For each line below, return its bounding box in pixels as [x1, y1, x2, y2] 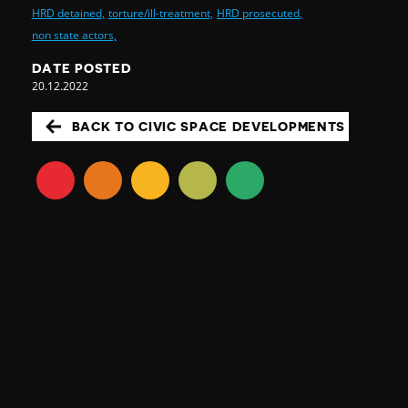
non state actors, [31, 27, 117, 44]
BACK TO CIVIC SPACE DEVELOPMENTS [71, 120, 346, 134]
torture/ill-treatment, [107, 5, 214, 22]
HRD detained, [31, 5, 105, 22]
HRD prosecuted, [217, 5, 303, 22]
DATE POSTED [31, 62, 132, 76]
